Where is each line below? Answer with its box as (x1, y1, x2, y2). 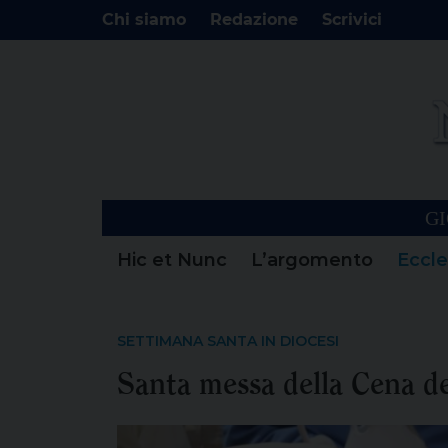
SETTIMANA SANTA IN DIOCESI (117, 331, 339, 350)
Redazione (210, 10, 298, 29)
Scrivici (322, 10, 382, 29)
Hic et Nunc (117, 246, 227, 271)
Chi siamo (102, 10, 186, 29)
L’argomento (251, 246, 373, 271)
